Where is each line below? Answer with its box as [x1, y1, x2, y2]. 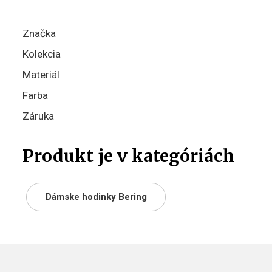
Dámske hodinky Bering [45, 191, 147, 202]
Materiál [22, 69, 59, 81]
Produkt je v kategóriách [22, 145, 234, 167]
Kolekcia [22, 48, 61, 60]
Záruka [22, 110, 54, 122]
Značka [22, 27, 56, 39]
